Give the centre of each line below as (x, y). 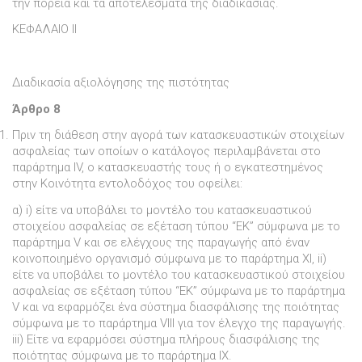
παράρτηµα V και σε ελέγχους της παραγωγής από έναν (161, 243)
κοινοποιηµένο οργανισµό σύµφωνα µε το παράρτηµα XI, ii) (169, 259)
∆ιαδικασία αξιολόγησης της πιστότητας (121, 82)
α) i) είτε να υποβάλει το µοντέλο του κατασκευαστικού (162, 210)
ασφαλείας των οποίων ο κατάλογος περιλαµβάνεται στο (166, 152)
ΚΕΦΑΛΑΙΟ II (44, 29)
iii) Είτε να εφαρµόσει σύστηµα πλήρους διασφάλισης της (166, 340)
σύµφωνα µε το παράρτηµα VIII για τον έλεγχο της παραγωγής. (179, 324)
